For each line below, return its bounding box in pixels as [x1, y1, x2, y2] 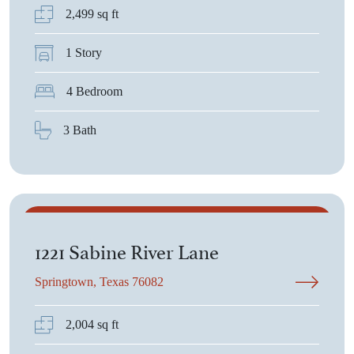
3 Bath [63, 123, 96, 137]
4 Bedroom [66, 85, 122, 98]
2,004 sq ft [66, 318, 119, 331]
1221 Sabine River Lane [35, 235, 219, 265]
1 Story [66, 46, 102, 59]
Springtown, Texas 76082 [35, 275, 164, 288]
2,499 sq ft [66, 7, 119, 21]
